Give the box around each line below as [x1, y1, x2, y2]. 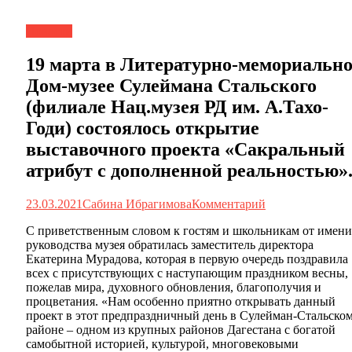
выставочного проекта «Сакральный [26, 138, 345, 159]
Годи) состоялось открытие [26, 117, 259, 138]
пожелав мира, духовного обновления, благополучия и [26, 280, 321, 294]
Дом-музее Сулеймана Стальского [26, 75, 317, 96]
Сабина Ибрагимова [82, 196, 192, 211]
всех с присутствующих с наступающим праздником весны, [26, 266, 348, 280]
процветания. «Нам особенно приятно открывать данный [26, 294, 335, 308]
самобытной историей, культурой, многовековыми [26, 336, 299, 350]
